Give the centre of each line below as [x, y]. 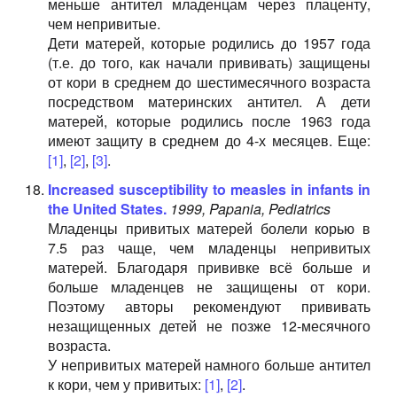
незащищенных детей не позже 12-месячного [209, 326]
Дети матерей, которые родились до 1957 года [209, 43]
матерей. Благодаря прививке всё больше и [209, 267]
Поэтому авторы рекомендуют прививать [209, 306]
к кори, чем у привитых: [126, 384]
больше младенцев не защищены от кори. [209, 287]
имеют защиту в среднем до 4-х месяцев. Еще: [209, 140]
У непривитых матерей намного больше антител [209, 365]
